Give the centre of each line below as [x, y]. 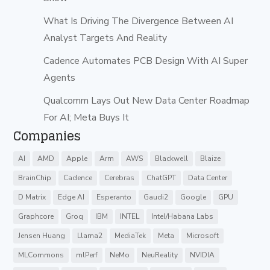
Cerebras [120, 178]
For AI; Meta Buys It [86, 118]
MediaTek [130, 236]
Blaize [211, 159]
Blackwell [172, 159]
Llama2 [90, 236]
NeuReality [160, 255]
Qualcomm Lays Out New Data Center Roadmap [147, 101]
